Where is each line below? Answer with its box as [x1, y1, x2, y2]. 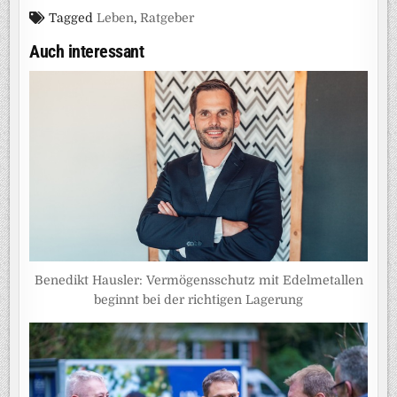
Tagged [45, 11, 97, 25]
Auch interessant [29, 41, 144, 62]
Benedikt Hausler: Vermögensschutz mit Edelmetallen [34, 272, 363, 287]
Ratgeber [140, 11, 195, 25]
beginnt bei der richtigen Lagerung [94, 292, 303, 307]
